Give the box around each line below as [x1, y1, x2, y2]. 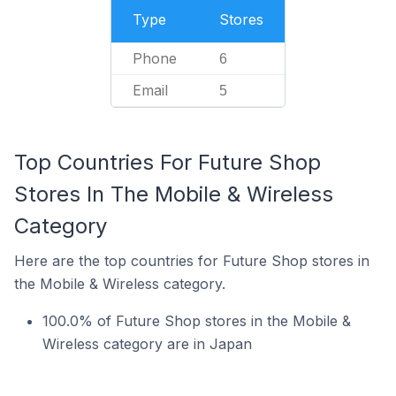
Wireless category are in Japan [42, 335, 252, 353]
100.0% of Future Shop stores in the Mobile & [42, 312, 351, 330]
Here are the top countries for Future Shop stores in [14, 252, 369, 270]
